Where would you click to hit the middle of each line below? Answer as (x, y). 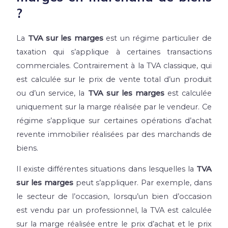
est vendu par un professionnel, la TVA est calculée (114, 210)
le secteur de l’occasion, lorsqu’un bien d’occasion (114, 197)
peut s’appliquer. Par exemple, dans (142, 183)
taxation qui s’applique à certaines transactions (114, 52)
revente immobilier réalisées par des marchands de (114, 134)
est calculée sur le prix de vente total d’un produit (114, 79)
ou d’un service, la (52, 93)
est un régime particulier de (157, 38)
